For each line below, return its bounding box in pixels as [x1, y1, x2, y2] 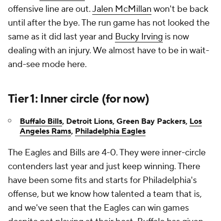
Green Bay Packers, [116, 116, 189, 126]
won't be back [151, 3, 208, 15]
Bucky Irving [115, 31, 163, 42]
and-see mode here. [8, 59, 87, 70]
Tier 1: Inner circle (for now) [8, 91, 149, 107]
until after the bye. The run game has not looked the [8, 17, 210, 29]
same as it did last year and [8, 31, 115, 42]
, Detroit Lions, [62, 116, 116, 126]
